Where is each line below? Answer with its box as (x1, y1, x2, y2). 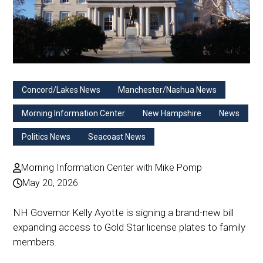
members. (13, 236, 58, 248)
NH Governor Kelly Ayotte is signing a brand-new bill (13, 207, 234, 219)
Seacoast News (88, 132, 146, 142)
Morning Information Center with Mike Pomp (21, 162, 203, 174)
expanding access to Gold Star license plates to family (13, 221, 246, 234)
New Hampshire (143, 109, 202, 119)
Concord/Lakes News (22, 85, 101, 95)
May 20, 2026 (22, 177, 79, 189)
